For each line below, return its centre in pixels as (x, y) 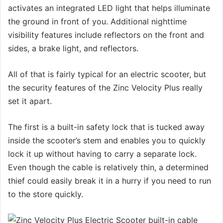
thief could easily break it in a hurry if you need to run (110, 180)
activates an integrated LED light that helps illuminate (109, 8)
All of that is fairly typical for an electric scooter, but (107, 74)
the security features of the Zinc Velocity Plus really (105, 87)
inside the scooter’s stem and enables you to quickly (107, 140)
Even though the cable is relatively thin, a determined (108, 167)
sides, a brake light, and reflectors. (73, 48)
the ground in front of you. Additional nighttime (97, 21)
